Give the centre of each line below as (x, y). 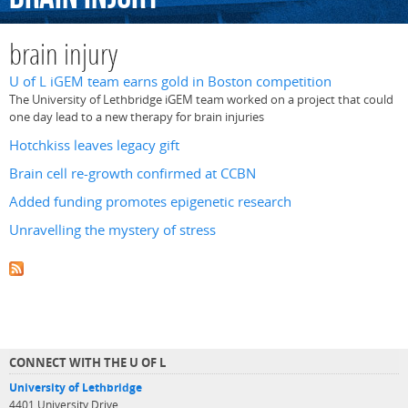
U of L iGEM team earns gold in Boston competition (170, 82)
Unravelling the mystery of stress (112, 230)
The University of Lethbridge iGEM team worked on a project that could (201, 100)
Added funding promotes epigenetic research (150, 202)
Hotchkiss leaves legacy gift (94, 145)
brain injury (63, 57)
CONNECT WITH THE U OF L (87, 362)
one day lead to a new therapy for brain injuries (137, 117)
